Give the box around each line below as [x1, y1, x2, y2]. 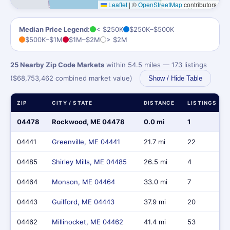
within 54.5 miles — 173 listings [104, 61, 207, 69]
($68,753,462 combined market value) [10, 74, 135, 82]
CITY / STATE [52, 100, 93, 106]
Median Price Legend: [19, 25, 90, 33]
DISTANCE [144, 100, 175, 106]
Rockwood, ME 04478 [52, 118, 125, 126]
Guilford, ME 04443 [52, 198, 114, 206]
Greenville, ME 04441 [52, 138, 120, 146]
